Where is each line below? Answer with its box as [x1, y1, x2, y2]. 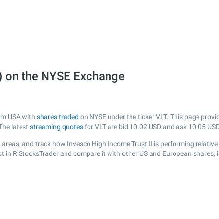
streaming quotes [30, 123, 83, 131]
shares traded [37, 113, 79, 121]
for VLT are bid [83, 123, 130, 131]
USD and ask [147, 123, 188, 131]
